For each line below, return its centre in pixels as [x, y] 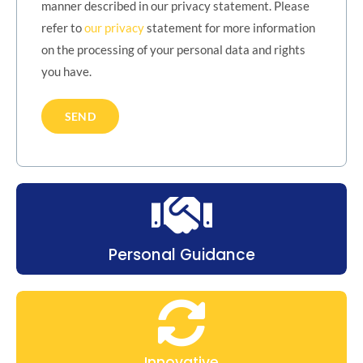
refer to [63, 27]
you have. [66, 71]
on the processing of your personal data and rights [173, 49]
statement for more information [230, 27]
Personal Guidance [181, 254]
